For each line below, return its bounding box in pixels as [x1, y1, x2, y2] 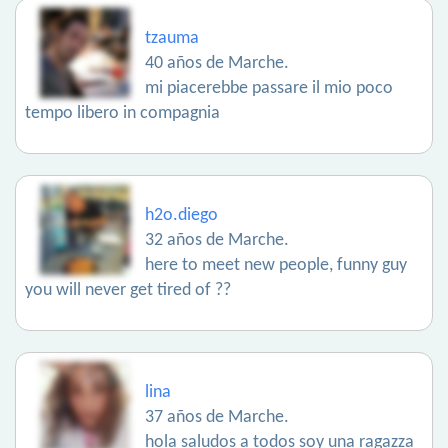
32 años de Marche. [145, 231, 289, 251]
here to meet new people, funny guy [145, 256, 407, 276]
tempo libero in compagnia [25, 104, 220, 124]
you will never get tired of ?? [25, 281, 231, 301]
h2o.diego [145, 206, 218, 226]
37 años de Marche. [145, 408, 289, 428]
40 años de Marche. [145, 54, 289, 74]
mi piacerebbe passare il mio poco [145, 79, 393, 99]
